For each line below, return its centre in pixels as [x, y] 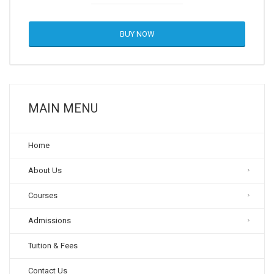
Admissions [50, 220]
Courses [43, 195]
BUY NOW [137, 34]
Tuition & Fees [53, 246]
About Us [45, 170]
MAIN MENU [63, 108]
